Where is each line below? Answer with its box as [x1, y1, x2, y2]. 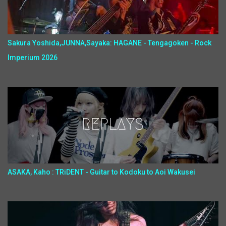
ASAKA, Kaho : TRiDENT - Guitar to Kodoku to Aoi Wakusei [8, 168, 195, 176]
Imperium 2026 [8, 53, 58, 62]
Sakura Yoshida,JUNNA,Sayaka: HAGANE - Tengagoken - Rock [8, 39, 211, 47]
